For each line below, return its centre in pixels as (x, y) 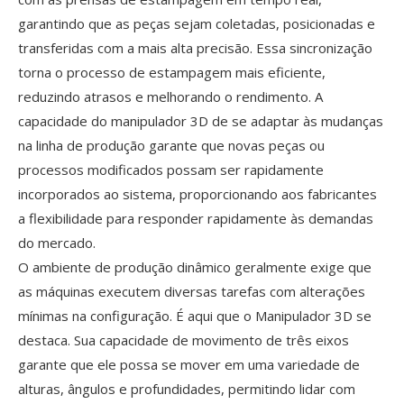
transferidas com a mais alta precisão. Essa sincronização (195, 48)
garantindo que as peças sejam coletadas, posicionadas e (197, 24)
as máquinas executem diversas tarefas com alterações (192, 292)
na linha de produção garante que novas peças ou (171, 146)
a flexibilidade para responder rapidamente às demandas (196, 219)
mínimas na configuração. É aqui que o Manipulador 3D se (195, 316)
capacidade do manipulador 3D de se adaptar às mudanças (201, 121)
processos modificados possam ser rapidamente (171, 170)
